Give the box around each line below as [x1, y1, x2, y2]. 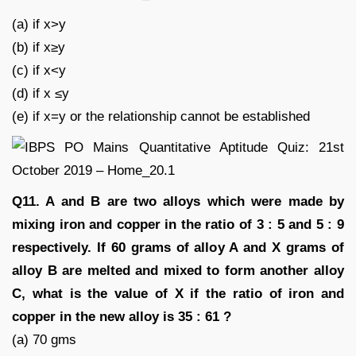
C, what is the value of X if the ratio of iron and [12, 285, 344, 301]
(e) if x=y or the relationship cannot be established [12, 108, 310, 124]
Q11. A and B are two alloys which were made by [12, 193, 344, 209]
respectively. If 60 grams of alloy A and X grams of [12, 239, 344, 255]
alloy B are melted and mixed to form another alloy [12, 262, 344, 278]
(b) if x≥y [12, 39, 65, 55]
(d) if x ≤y [12, 85, 69, 101]
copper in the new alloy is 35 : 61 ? [12, 308, 231, 324]
